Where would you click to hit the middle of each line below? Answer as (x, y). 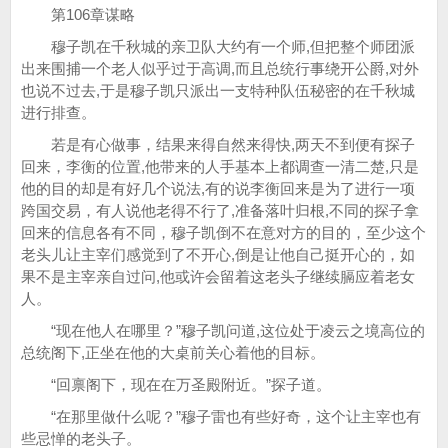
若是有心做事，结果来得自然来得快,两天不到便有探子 (218, 144)
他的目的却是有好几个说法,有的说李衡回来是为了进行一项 (218, 188)
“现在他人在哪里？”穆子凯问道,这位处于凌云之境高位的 (223, 330)
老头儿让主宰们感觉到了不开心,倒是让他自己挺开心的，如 (218, 254)
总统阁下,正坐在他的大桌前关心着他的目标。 (173, 352)
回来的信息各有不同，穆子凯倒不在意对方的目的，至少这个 (223, 232)
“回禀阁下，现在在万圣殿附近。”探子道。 (176, 384)
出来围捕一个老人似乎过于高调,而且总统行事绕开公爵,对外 (220, 68)
